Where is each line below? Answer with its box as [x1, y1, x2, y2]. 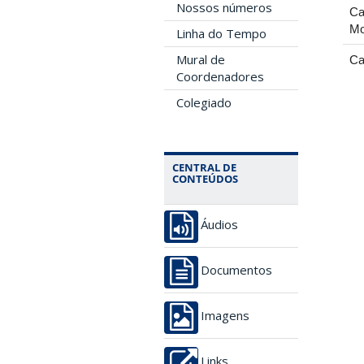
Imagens [201, 310, 249, 322]
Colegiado [176, 94, 232, 110]
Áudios [201, 219, 238, 231]
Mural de [176, 51, 225, 67]
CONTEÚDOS [172, 171, 238, 186]
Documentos [201, 264, 272, 276]
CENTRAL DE [172, 160, 236, 175]
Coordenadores [176, 68, 264, 84]
